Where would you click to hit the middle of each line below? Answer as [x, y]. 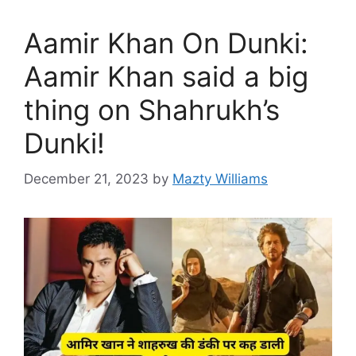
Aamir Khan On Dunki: [166, 43]
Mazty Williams [220, 178]
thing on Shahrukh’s [152, 110]
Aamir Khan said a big [166, 77]
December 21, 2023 [86, 178]
